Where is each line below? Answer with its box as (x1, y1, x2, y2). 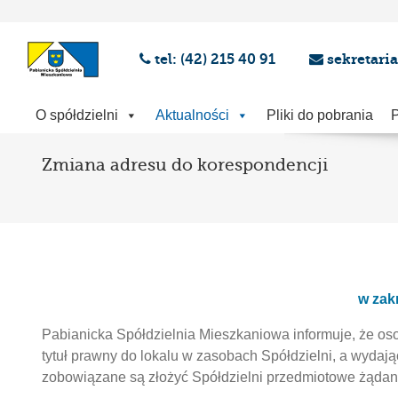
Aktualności (155, 107, 229, 123)
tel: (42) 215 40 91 (151, 51, 283, 68)
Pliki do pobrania (267, 107, 373, 123)
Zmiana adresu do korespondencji (42, 155, 328, 175)
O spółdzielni (36, 107, 118, 123)
